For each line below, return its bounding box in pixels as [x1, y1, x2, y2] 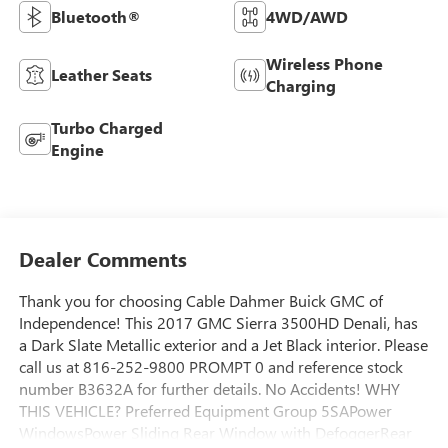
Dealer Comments [18, 245, 187, 273]
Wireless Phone [266, 52, 383, 74]
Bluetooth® [50, 5, 141, 27]
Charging [266, 74, 336, 96]
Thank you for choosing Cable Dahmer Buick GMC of [18, 290, 383, 312]
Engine [50, 138, 104, 160]
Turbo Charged [50, 116, 163, 138]
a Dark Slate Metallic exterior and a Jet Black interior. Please [18, 334, 428, 356]
